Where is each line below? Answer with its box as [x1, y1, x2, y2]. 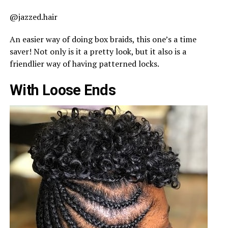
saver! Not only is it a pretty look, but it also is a [9, 46, 186, 58]
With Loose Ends [9, 81, 116, 99]
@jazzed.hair [9, 11, 58, 23]
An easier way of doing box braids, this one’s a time [9, 34, 196, 45]
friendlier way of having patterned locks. [9, 58, 159, 70]
